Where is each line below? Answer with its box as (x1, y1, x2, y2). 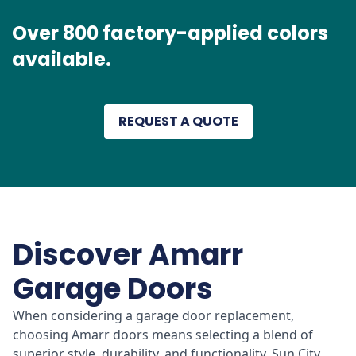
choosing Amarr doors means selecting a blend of (13, 325, 313, 343)
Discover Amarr (13, 234, 243, 275)
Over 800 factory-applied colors (12, 19, 328, 46)
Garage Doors (13, 268, 213, 309)
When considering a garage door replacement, (13, 306, 294, 324)
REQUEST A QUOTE (118, 111, 238, 130)
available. (12, 45, 111, 72)
